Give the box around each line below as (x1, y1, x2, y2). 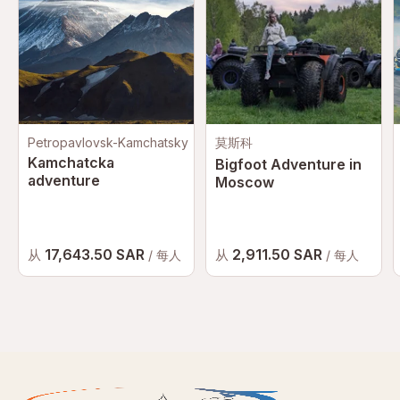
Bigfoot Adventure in (215, 155, 362, 173)
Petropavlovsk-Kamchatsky (28, 135, 188, 150)
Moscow (215, 173, 274, 191)
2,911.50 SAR (232, 246, 326, 263)
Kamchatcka (28, 154, 114, 171)
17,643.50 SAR (45, 246, 148, 263)
